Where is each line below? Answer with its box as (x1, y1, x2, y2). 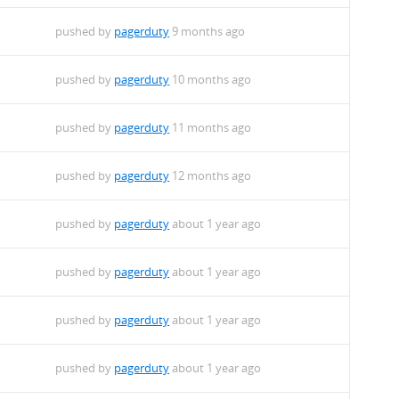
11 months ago (169, 119, 252, 136)
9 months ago (169, 23, 246, 40)
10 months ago (169, 71, 252, 88)
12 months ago (169, 167, 252, 184)
